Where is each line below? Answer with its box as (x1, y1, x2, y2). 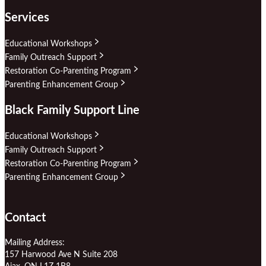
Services (5, 11, 49, 24)
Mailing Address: (5, 239, 65, 248)
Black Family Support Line (5, 104, 140, 117)
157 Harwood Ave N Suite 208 (5, 251, 118, 259)
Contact (5, 212, 46, 224)
